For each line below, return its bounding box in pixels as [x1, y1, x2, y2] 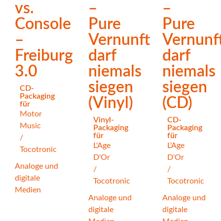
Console [15, 16, 71, 32]
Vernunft [88, 32, 150, 48]
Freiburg [15, 47, 73, 64]
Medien [15, 185, 41, 194]
